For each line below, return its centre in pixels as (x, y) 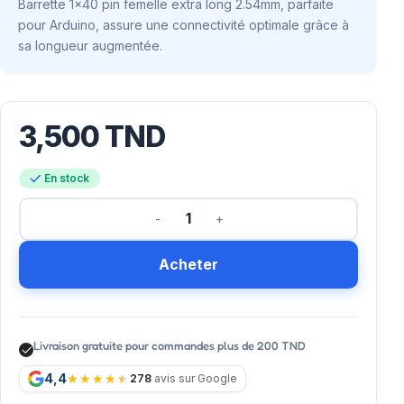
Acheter (188, 264)
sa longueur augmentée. (90, 46)
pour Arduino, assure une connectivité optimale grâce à (184, 25)
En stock (66, 178)
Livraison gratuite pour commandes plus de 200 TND (170, 345)
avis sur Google (194, 378)
